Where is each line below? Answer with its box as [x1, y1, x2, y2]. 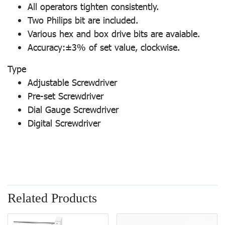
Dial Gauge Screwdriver [28, 103, 119, 116]
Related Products [8, 191, 97, 206]
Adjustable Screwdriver [28, 76, 117, 88]
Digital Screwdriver [28, 117, 100, 129]
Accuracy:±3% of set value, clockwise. [28, 41, 180, 53]
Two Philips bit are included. [28, 14, 138, 26]
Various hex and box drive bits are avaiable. [28, 28, 200, 40]
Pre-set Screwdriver [28, 90, 103, 102]
